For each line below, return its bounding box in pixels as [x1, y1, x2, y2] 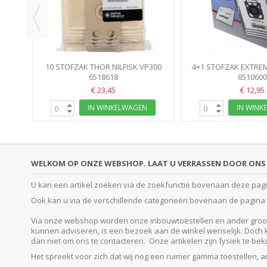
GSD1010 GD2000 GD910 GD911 [46, 72, 160, 83]
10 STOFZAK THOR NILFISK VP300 [45, 61, 162, 73]
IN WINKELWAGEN [88, 103, 147, 113]
